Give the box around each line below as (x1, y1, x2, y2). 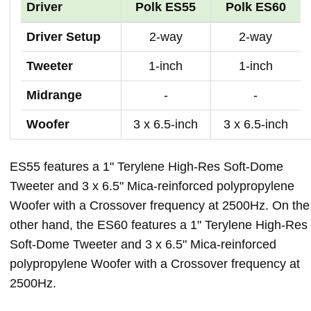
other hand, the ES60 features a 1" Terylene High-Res (10, 217, 308, 232)
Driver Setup (26, 29, 101, 44)
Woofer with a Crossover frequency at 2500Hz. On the (10, 198, 310, 212)
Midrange (26, 87, 82, 102)
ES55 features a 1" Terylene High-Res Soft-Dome (10, 159, 283, 174)
